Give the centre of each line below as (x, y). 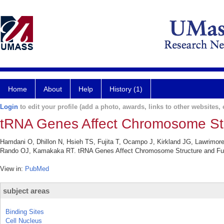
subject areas (26, 191)
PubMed (37, 169)
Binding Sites (25, 212)
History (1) (126, 89)
